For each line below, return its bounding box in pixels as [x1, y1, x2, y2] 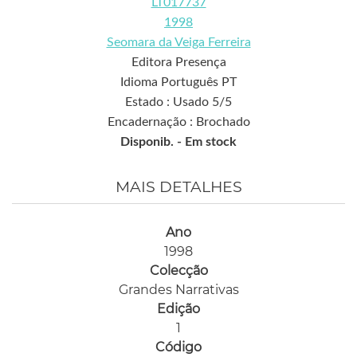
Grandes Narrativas [118, 282, 239, 297]
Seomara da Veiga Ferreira [106, 36, 251, 49]
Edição [157, 301, 200, 316]
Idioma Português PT [120, 76, 237, 88]
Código [155, 339, 202, 355]
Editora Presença [131, 56, 226, 69]
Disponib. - [120, 135, 185, 148]
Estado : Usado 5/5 [125, 96, 232, 108]
